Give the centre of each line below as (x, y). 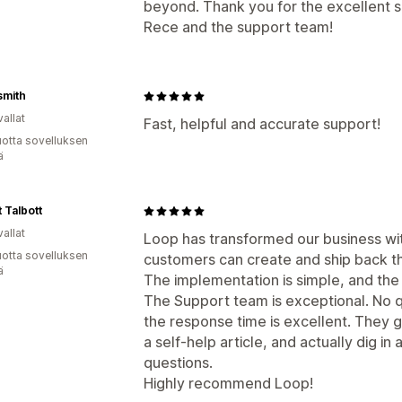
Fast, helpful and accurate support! (262, 124)
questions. (178, 363)
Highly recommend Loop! (228, 383)
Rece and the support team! (238, 27)
